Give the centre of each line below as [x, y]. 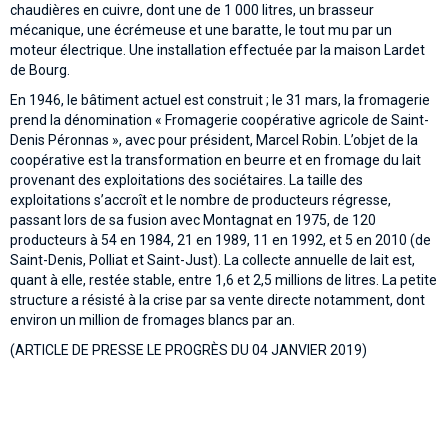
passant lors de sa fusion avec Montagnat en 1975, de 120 [193, 220]
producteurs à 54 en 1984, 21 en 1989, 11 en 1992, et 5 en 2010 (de [220, 240]
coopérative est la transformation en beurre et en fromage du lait [215, 160]
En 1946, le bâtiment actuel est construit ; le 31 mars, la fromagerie [220, 100]
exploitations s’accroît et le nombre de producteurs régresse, [200, 200]
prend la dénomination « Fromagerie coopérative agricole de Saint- [219, 120]
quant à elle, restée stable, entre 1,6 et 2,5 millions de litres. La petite [223, 280]
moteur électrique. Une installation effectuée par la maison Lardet [217, 50]
